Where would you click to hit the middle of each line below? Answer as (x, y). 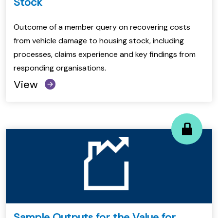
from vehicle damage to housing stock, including (99, 41)
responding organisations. (60, 68)
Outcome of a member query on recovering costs (102, 27)
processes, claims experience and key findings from (105, 54)
